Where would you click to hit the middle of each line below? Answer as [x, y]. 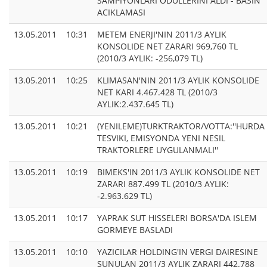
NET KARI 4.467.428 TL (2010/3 [157, 92]
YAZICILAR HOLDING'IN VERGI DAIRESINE [178, 252]
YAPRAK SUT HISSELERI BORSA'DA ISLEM [177, 218]
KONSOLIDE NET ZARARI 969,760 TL [167, 46]
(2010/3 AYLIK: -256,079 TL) [150, 58]
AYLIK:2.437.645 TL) [135, 104]
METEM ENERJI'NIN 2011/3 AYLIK [162, 35]
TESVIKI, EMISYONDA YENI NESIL [161, 138]
